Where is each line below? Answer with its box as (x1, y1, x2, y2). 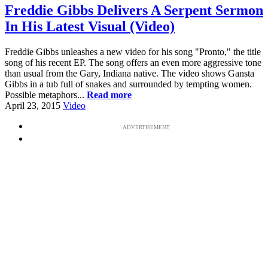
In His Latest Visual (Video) (5, 18, 175, 34)
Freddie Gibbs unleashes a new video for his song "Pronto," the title (5, 46, 261, 57)
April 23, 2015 (5, 100, 60, 111)
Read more (87, 89, 132, 100)
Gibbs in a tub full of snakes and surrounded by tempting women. (5, 78, 252, 89)
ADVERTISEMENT (122, 124, 170, 130)
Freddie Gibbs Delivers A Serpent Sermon (5, 2, 263, 18)
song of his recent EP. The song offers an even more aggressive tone (5, 57, 261, 68)
